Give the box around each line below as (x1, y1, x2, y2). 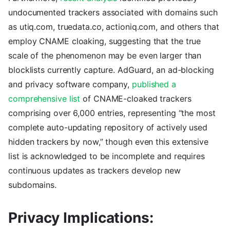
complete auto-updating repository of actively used (8, 122, 207, 132)
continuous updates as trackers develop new (8, 165, 181, 176)
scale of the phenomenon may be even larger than (8, 50, 202, 61)
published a (132, 79, 176, 89)
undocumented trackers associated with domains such (8, 7, 218, 17)
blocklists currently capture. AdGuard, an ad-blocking (8, 64, 214, 75)
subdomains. (8, 179, 56, 190)
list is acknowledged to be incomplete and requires (8, 150, 205, 161)
